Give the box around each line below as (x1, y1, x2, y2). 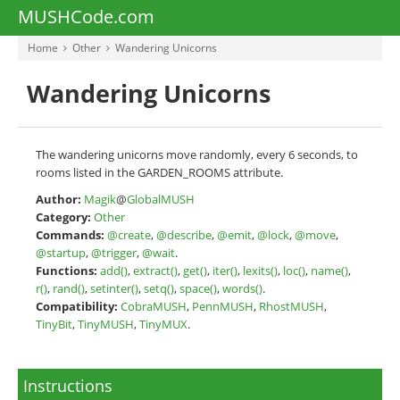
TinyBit (36, 316, 72, 332)
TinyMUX (139, 316, 187, 332)
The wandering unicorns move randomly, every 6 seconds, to (36, 146, 358, 162)
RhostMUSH (259, 298, 324, 314)
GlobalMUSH (127, 191, 195, 207)
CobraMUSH (121, 298, 187, 314)
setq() (144, 280, 174, 296)
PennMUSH (192, 298, 254, 314)
